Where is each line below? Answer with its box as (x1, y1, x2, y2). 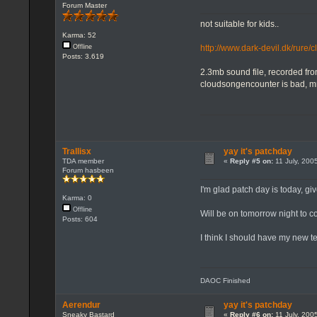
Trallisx (62, 146, 91, 157)
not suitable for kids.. (200, 19, 279, 30)
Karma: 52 (62, 31, 96, 40)
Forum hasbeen (62, 166, 114, 175)
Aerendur (62, 299, 100, 310)
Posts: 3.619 (62, 52, 104, 61)
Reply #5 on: (229, 157, 273, 166)
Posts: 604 (62, 214, 98, 223)
